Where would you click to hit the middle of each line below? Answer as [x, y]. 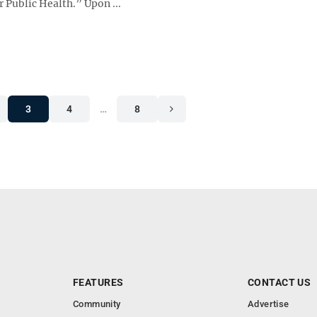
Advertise [269, 304]
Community [97, 304]
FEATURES [98, 282]
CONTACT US [279, 282]
